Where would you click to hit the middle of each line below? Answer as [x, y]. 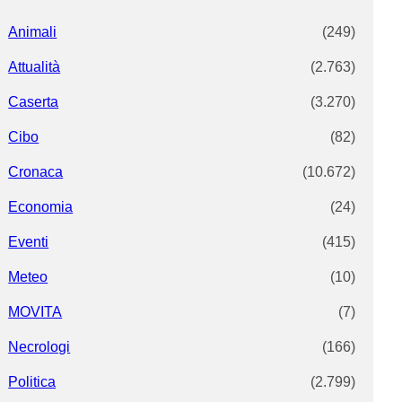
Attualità [35, 66]
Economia [41, 206]
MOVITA [35, 311]
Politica [32, 381]
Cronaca [36, 171]
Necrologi [39, 346]
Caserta [34, 101]
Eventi [29, 241]
